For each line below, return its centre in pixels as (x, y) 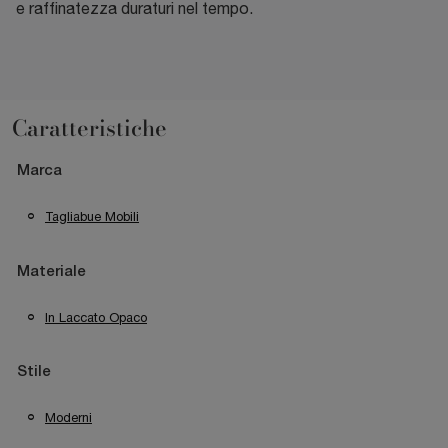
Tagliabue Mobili (92, 216)
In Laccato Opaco (96, 317)
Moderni (68, 418)
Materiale (51, 271)
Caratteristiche (89, 129)
